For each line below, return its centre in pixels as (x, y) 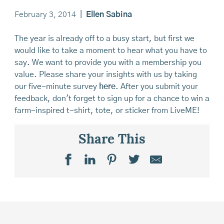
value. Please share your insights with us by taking (105, 74)
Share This (112, 140)
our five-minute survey (56, 86)
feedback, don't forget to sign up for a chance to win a (112, 98)
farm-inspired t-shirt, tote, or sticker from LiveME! (107, 110)
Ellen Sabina (109, 14)
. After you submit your (156, 86)
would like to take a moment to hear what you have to (110, 50)
